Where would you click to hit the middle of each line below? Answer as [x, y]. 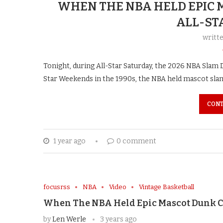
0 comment [136, 141]
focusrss [57, 187]
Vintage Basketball [167, 187]
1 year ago [69, 141]
